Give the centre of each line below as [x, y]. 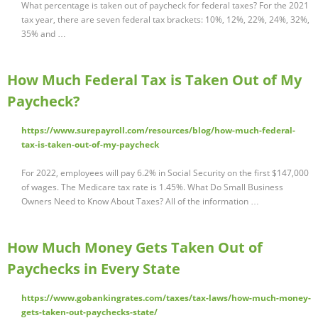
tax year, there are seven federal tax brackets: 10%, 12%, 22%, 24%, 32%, [165, 20]
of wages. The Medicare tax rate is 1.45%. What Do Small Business [152, 187]
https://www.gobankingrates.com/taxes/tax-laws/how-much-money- [166, 298]
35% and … [44, 34]
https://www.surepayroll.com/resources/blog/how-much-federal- [158, 131]
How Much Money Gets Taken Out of [135, 248]
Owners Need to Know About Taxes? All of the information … [140, 202]
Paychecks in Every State [94, 269]
